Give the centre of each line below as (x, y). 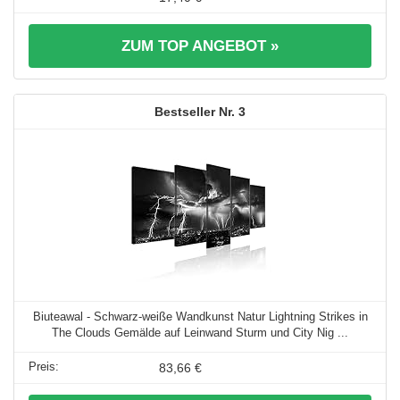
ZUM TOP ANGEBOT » (200, 46)
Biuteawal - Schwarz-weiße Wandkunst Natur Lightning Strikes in (200, 316)
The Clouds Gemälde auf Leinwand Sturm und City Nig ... (200, 332)
